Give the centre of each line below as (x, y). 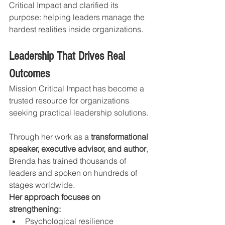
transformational (121, 136)
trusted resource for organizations (70, 100)
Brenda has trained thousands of (69, 160)
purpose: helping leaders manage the (78, 17)
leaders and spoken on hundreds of (74, 173)
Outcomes (29, 73)
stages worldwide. (42, 185)
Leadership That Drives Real (69, 56)
